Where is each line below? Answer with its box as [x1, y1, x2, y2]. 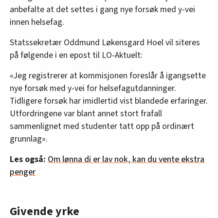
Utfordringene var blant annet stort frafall [10, 107, 162, 120]
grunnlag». [10, 132, 48, 145]
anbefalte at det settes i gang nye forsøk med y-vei [10, 3, 195, 16]
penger [10, 165, 36, 178]
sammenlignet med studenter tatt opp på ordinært [10, 120, 194, 132]
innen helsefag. [10, 16, 64, 28]
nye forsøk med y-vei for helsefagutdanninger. [10, 82, 176, 94]
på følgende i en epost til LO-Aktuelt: [10, 49, 143, 61]
